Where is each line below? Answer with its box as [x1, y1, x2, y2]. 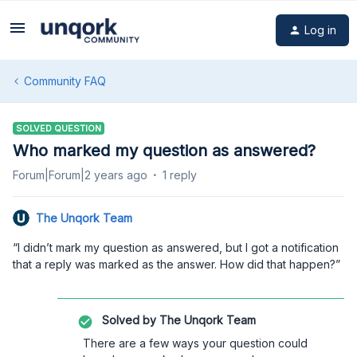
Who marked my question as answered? [13, 141, 316, 160]
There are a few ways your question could [83, 336, 308, 350]
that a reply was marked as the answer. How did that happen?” [13, 257, 340, 271]
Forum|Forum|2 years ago [13, 168, 147, 182]
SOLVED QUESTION [16, 123, 101, 134]
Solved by [102, 313, 156, 327]
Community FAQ [24, 74, 106, 88]
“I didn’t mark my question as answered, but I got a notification [13, 241, 339, 254]
